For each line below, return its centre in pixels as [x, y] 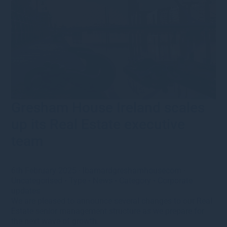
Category [135, 181]
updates [26, 191]
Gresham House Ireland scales [108, 108]
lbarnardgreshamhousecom [132, 171]
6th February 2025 [45, 171]
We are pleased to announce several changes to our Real [112, 201]
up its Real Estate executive [98, 125]
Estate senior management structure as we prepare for [108, 211]
